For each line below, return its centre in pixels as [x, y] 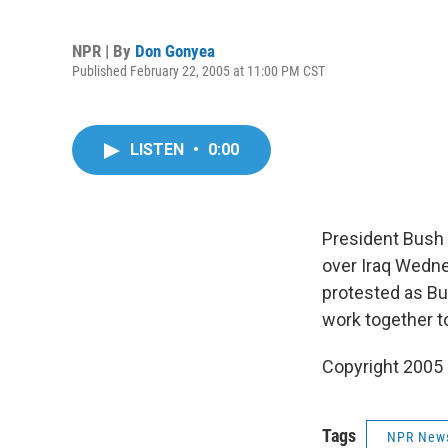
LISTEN [159, 149]
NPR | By [103, 50]
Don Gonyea [175, 50]
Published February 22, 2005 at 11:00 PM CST [198, 70]
